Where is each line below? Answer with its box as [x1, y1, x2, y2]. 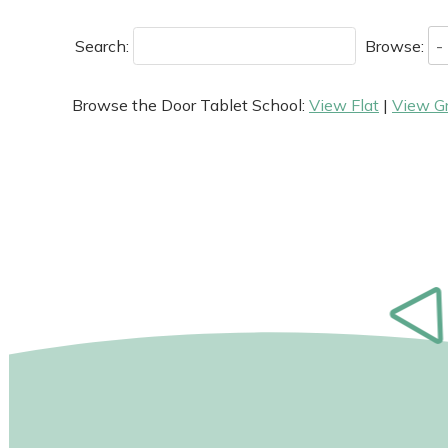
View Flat [309, 94, 379, 115]
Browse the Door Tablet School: [72, 94, 309, 115]
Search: [75, 35, 133, 56]
